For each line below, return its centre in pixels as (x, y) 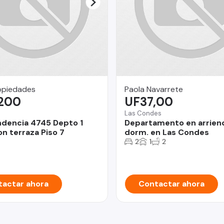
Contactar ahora (171, 183)
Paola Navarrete (154, 89)
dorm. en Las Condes (167, 132)
